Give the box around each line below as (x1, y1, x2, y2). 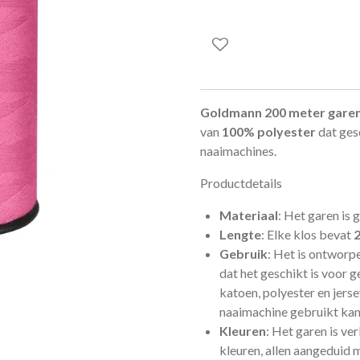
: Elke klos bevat (261, 226, 351, 242)
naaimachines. (200, 142, 276, 158)
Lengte (219, 226, 261, 242)
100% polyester (222, 123, 316, 139)
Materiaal (219, 207, 278, 223)
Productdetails (200, 174, 282, 190)
